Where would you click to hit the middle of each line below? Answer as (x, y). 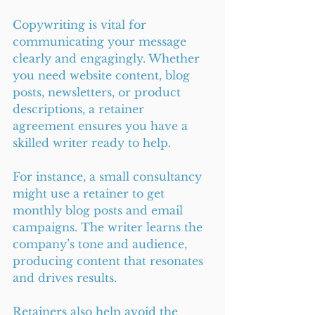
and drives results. (65, 278)
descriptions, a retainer (80, 109)
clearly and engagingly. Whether (108, 58)
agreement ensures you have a (102, 126)
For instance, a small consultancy (109, 176)
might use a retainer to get (90, 193)
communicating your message (101, 41)
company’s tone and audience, (102, 244)
